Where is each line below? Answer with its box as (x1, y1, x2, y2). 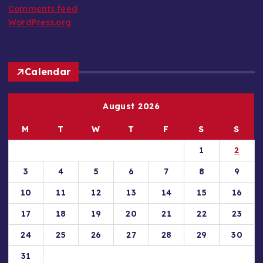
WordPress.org (8, 17, 71, 28)
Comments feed (8, 4, 77, 14)
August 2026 (103, 100, 160, 112)
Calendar (25, 66, 71, 78)
